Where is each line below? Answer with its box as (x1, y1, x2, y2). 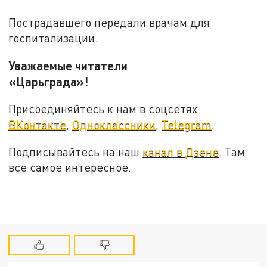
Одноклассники (72, 117, 156, 132)
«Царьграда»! (8, 74, 145, 89)
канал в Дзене (142, 144, 219, 159)
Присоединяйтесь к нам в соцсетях (8, 102, 198, 116)
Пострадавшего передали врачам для (8, 15, 210, 29)
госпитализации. (8, 30, 104, 45)
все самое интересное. (8, 160, 132, 174)
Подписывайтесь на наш (8, 144, 143, 159)
